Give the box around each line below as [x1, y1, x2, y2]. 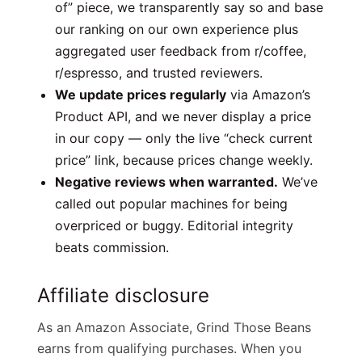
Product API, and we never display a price [55, 107, 311, 124]
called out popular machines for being [55, 195, 288, 212]
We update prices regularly [55, 86, 226, 103]
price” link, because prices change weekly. [55, 151, 313, 168]
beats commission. [55, 238, 169, 255]
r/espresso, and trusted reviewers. [55, 64, 263, 81]
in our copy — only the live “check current [55, 129, 313, 146]
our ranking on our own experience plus [55, 20, 298, 37]
